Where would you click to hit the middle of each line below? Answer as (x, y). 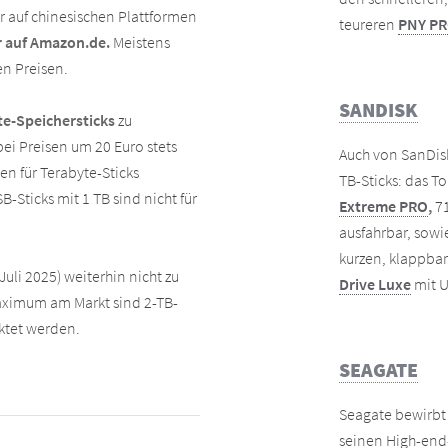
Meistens (140, 42)
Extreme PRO (383, 206)
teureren (368, 24)
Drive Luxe (374, 284)
